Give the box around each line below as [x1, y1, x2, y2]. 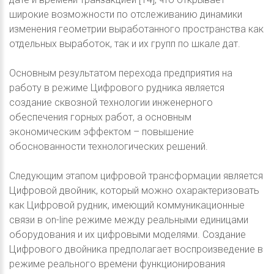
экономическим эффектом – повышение [9, 126, 194, 138]
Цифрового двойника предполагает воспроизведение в [9, 243, 263, 255]
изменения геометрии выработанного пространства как [9, 23, 264, 35]
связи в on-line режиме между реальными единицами [9, 214, 248, 226]
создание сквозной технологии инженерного [9, 97, 213, 108]
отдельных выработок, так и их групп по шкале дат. [9, 38, 240, 50]
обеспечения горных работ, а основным [9, 111, 191, 123]
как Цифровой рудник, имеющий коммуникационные [9, 199, 245, 211]
